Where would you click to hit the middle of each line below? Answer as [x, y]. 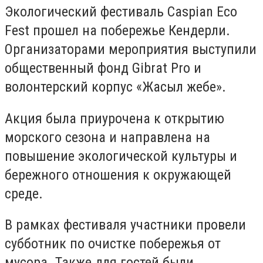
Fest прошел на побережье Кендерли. [117, 31]
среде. [24, 193]
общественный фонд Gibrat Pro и [103, 68]
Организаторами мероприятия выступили [131, 49]
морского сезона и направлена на [107, 137]
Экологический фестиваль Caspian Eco [121, 12]
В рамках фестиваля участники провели [125, 225]
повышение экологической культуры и [121, 156]
